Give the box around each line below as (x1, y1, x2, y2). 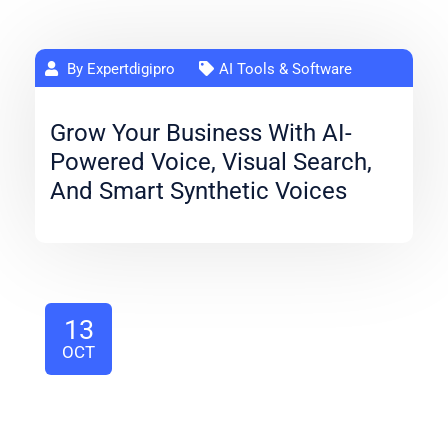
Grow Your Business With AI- (50, 119, 352, 147)
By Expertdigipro (63, 60, 175, 78)
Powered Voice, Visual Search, (50, 148, 372, 176)
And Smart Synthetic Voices (50, 177, 347, 205)
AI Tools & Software (219, 60, 352, 78)
